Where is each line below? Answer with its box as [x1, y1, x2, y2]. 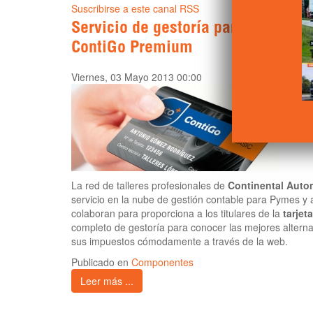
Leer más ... [80, 274, 133, 289]
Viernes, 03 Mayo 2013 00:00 [71, 70, 202, 85]
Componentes [131, 255, 194, 270]
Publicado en [71, 255, 131, 270]
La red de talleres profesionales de [71, 178, 228, 193]
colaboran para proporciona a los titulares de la [71, 206, 283, 221]
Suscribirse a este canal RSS [71, 1, 199, 16]
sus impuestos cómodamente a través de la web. [71, 234, 288, 249]
